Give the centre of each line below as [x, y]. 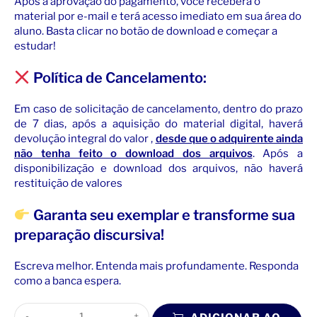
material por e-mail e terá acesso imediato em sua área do [158, 17]
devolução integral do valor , [85, 139]
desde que [183, 139]
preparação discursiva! [89, 235]
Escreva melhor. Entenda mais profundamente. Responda [156, 266]
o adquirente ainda [257, 139]
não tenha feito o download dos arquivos [133, 154]
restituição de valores [68, 184]
